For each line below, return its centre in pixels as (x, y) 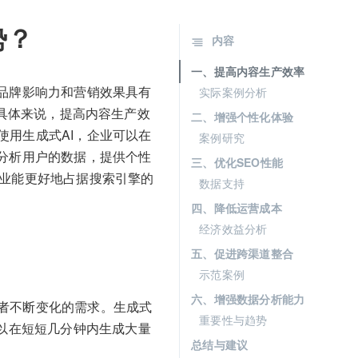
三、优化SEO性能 (237, 162)
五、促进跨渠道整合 (242, 253)
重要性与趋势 (233, 320)
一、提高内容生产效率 (248, 71)
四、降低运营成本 (237, 208)
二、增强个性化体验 (242, 117)
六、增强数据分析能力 (248, 299)
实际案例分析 (233, 92)
